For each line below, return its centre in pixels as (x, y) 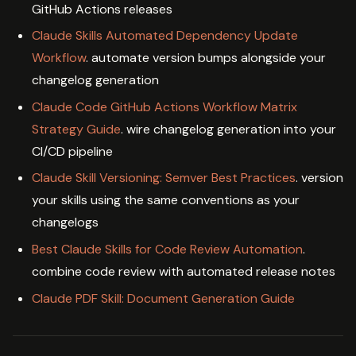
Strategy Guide (76, 129)
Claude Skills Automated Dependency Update (165, 36)
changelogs (65, 222)
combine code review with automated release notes (184, 271)
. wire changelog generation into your (228, 129)
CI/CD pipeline (72, 151)
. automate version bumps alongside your (206, 58)
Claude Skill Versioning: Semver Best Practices (164, 178)
